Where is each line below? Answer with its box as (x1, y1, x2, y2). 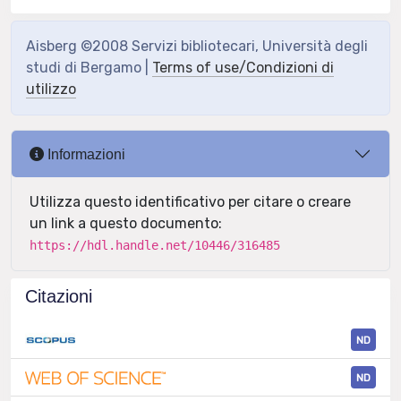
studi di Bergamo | (26, 59, 152, 76)
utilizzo (26, 81, 76, 98)
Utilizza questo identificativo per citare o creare (30, 193, 351, 210)
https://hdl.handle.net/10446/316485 (30, 238, 280, 252)
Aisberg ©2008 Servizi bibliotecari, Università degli (26, 38, 368, 55)
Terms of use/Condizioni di (152, 59, 334, 76)
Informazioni (44, 146, 125, 162)
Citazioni (25, 286, 92, 306)
